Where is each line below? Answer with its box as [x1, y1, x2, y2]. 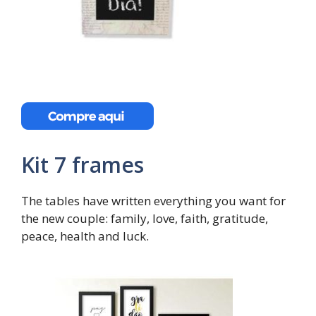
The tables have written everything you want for [21, 192, 286, 209]
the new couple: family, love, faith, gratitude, [21, 209, 268, 226]
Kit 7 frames [21, 150, 144, 179]
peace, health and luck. [21, 227, 149, 244]
